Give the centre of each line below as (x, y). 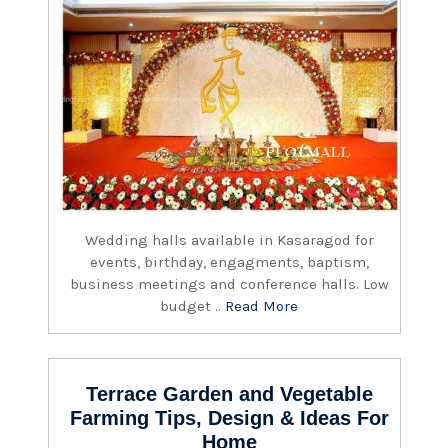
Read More (262, 305)
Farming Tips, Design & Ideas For (229, 417)
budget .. (193, 305)
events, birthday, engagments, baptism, (229, 261)
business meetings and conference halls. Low (229, 283)
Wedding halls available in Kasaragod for (229, 239)
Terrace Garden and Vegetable (229, 393)
